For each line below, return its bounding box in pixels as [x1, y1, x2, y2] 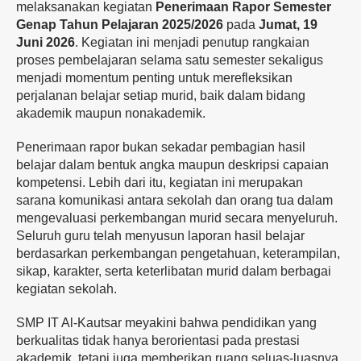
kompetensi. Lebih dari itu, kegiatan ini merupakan [16, 176, 303, 190]
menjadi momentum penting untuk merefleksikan [16, 71, 293, 85]
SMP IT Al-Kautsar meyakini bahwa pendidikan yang [16, 316, 317, 330]
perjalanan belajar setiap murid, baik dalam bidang [16, 89, 305, 103]
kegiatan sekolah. [16, 282, 117, 297]
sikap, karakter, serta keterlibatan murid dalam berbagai [16, 264, 331, 279]
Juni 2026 [16, 35, 75, 50]
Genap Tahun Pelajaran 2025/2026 [16, 18, 223, 32]
